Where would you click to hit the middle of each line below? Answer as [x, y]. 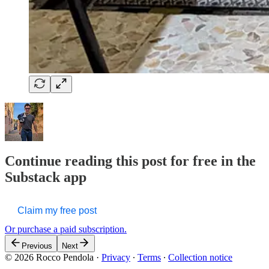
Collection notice [200, 257]
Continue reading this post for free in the [130, 161]
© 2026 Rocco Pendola [49, 257]
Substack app [46, 177]
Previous [37, 246]
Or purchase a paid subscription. [66, 229]
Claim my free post [57, 210]
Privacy [116, 257]
